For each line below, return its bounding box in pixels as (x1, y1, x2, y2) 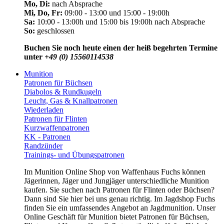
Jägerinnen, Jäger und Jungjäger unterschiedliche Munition (24, 176, 209, 185)
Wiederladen (24, 105, 63, 114)
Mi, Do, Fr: (24, 8, 62, 17)
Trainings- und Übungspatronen (24, 150, 124, 159)
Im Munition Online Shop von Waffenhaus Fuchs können (24, 167, 205, 176)
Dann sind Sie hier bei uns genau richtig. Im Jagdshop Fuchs (24, 194, 215, 203)
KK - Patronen (24, 132, 70, 141)
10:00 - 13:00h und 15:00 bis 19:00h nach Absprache (35, 17, 205, 26)
